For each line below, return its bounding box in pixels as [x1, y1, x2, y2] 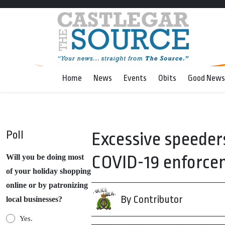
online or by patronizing [6, 181, 88, 189]
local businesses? [6, 195, 62, 203]
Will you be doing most [6, 153, 84, 161]
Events [124, 73, 147, 83]
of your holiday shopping [6, 167, 91, 175]
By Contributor [121, 193, 183, 205]
